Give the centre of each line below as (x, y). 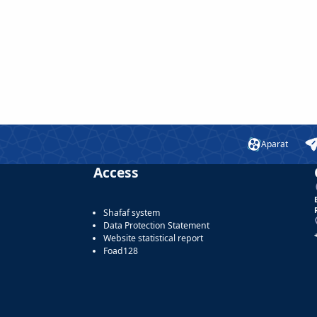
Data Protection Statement (156, 225)
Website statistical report (153, 238)
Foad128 (121, 250)
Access (116, 173)
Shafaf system (132, 212)
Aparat (275, 144)
